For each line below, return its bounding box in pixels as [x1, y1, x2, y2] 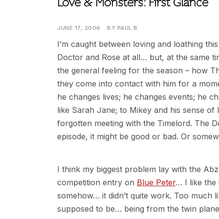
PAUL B [117, 24, 138, 31]
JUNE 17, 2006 [57, 24, 101, 31]
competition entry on [57, 177, 137, 187]
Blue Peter [137, 177, 175, 187]
